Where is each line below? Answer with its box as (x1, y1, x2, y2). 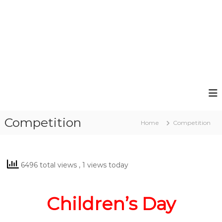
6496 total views (18, 160, 79, 169)
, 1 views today (78, 160, 128, 169)
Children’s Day (46, 193, 176, 215)
